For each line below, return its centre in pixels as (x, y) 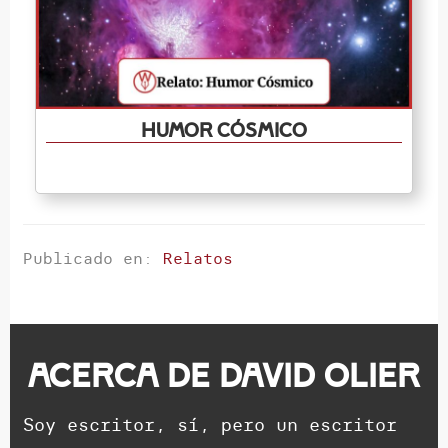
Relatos (198, 257)
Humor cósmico (224, 130)
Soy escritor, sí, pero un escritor (209, 424)
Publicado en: (93, 257)
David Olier (319, 375)
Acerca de (123, 375)
